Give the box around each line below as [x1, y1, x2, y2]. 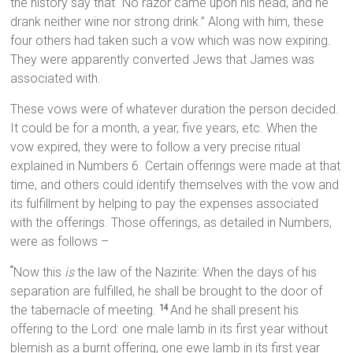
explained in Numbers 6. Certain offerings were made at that [10, 158, 341, 174]
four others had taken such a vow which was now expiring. [10, 33, 332, 49]
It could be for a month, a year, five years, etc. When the [10, 121, 318, 136]
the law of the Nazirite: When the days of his [74, 265, 318, 281]
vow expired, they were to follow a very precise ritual [10, 139, 301, 155]
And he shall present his [170, 303, 299, 318]
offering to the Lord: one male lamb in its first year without [10, 321, 329, 337]
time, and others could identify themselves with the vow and [10, 177, 340, 193]
